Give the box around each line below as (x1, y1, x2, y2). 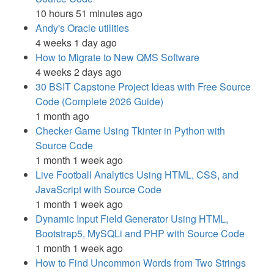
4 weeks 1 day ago (35, 35, 117, 50)
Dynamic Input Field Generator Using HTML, (35, 212, 228, 226)
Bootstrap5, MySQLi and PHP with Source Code (35, 226, 245, 241)
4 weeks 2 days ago (35, 65, 122, 80)
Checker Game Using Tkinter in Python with (35, 124, 225, 138)
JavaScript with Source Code (35, 182, 161, 197)
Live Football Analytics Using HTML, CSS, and (35, 168, 239, 182)
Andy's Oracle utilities (35, 21, 129, 35)
